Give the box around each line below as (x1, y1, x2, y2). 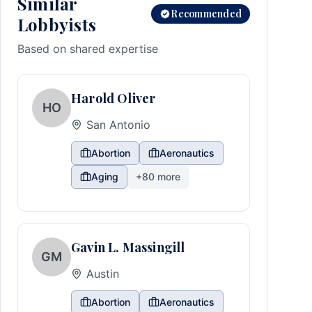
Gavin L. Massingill (71, 239, 185, 256)
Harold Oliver (71, 90, 156, 107)
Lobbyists (17, 13, 97, 36)
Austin (86, 267, 119, 281)
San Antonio (86, 118, 150, 132)
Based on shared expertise (17, 42, 158, 56)
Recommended (171, 7, 242, 20)
